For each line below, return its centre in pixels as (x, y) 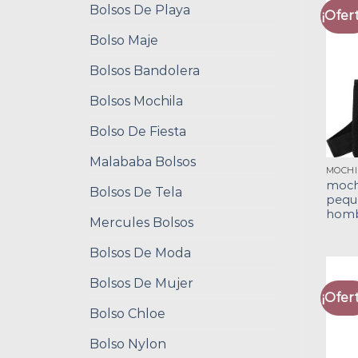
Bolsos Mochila (136, 101)
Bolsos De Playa (140, 10)
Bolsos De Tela (136, 192)
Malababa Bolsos (143, 161)
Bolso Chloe (127, 313)
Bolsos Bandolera (145, 70)
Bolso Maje (124, 40)
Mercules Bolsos (141, 222)
